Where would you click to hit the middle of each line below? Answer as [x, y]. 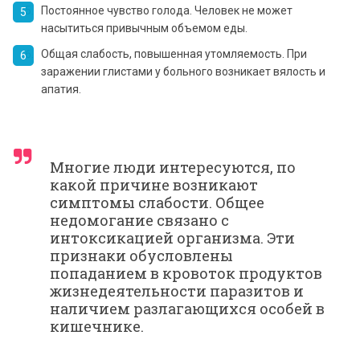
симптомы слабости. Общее [157, 202]
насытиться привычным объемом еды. [144, 28]
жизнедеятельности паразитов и [177, 290]
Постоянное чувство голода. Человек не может [167, 10]
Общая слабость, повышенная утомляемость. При [174, 53]
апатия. [61, 89]
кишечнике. [97, 326]
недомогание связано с [139, 220]
